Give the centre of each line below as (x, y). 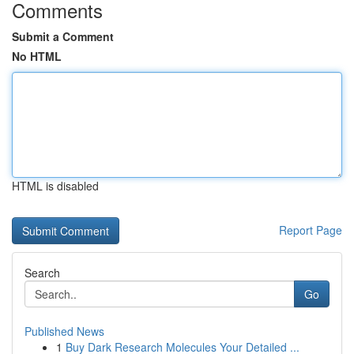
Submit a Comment (63, 36)
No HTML (37, 56)
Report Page (311, 230)
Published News (64, 331)
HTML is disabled (55, 186)
